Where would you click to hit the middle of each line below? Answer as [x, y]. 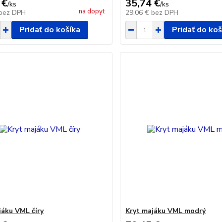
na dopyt [92, 11]
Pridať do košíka [50, 30]
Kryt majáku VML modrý [166, 211]
